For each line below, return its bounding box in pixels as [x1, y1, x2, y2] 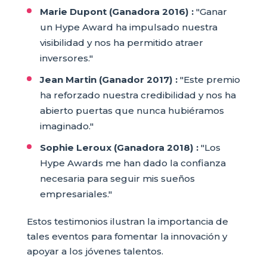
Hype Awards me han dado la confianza [39, 157, 226, 169]
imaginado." [39, 120, 94, 132]
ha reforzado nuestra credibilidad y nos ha [39, 89, 236, 101]
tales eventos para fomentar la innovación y [26, 231, 227, 243]
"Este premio [177, 74, 240, 86]
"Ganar [193, 6, 227, 18]
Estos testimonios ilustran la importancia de [26, 216, 228, 228]
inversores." [39, 52, 93, 64]
